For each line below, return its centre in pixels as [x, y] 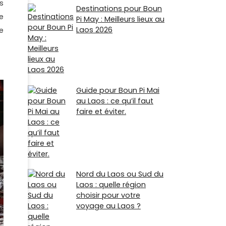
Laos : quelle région [111, 184]
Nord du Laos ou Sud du [120, 174]
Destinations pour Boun [119, 9]
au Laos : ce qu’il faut [115, 101]
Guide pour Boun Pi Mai [118, 90]
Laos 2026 [94, 30]
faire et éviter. [101, 111]
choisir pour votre [108, 195]
